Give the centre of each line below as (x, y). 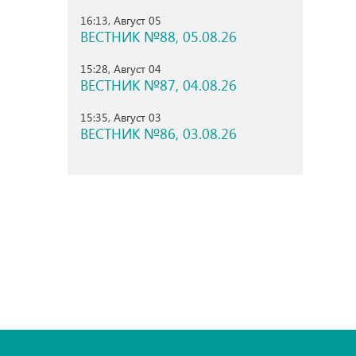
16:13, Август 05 (120, 21)
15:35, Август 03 (120, 118)
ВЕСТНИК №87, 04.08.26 (158, 85)
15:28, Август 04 (120, 69)
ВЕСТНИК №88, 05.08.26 (158, 37)
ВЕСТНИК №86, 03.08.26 (158, 134)
